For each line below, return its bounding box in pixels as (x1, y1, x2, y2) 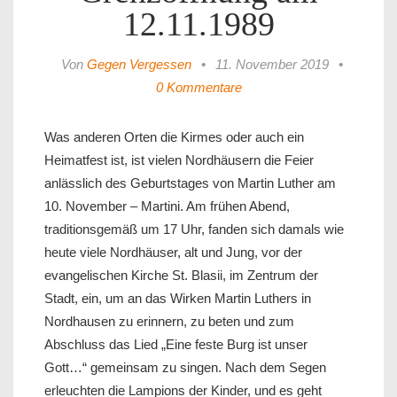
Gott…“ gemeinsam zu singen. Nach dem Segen (44, 360, 326, 376)
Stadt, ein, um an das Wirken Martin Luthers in (44, 291, 311, 307)
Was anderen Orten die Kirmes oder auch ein (44, 129, 304, 145)
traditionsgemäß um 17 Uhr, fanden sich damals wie (44, 222, 344, 237)
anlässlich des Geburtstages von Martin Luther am (44, 175, 336, 191)
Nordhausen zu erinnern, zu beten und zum (44, 314, 294, 330)
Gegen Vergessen (86, 57, 191, 73)
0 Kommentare (155, 80, 242, 96)
